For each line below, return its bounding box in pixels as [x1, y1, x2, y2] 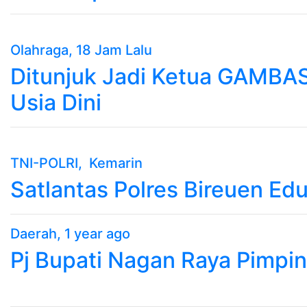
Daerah [10, 225, 57, 242]
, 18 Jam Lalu [69, 41, 152, 58]
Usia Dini [10, 88, 101, 116]
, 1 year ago [57, 225, 130, 242]
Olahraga [10, 41, 69, 58]
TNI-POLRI [10, 154, 78, 171]
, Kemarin [78, 154, 143, 171]
